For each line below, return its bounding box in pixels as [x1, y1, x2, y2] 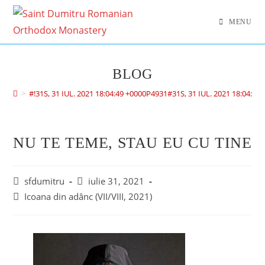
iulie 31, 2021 [88, 176, 145, 187]
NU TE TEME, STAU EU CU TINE [13, 134, 252, 151]
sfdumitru [24, 176, 65, 187]
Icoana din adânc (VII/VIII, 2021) [24, 191, 153, 202]
